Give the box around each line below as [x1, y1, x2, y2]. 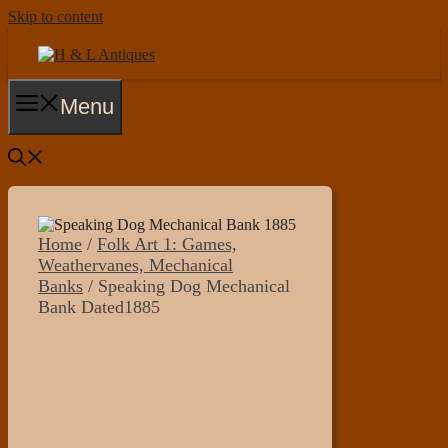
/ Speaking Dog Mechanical [83, 276, 290, 296]
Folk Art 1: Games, [97, 234, 237, 254]
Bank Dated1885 [38, 297, 160, 317]
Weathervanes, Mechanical [38, 255, 233, 275]
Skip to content [8, 8, 103, 25]
